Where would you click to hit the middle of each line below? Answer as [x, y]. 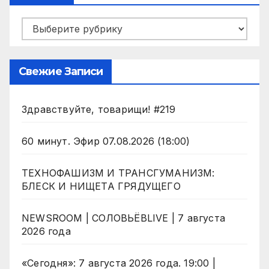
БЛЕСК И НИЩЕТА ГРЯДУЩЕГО [101, 186]
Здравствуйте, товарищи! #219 [99, 110]
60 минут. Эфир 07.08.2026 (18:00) [106, 141]
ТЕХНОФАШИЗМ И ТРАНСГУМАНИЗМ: [118, 173]
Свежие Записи [61, 72]
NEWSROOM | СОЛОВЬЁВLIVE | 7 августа [123, 218]
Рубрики [41, 26]
